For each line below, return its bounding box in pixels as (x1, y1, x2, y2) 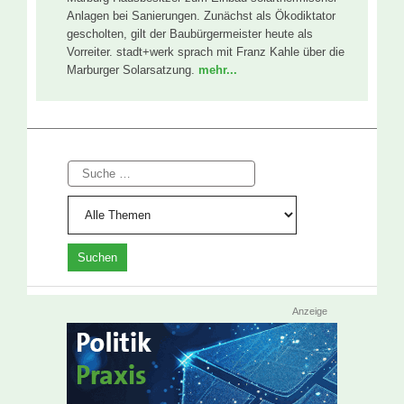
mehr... (198, 63, 237, 78)
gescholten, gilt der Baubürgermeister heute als (67, 27, 313, 41)
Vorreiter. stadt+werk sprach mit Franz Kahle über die (67, 45, 344, 60)
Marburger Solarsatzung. (67, 63, 198, 78)
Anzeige (292, 305, 327, 317)
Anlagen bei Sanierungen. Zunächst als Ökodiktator (67, 9, 335, 23)
